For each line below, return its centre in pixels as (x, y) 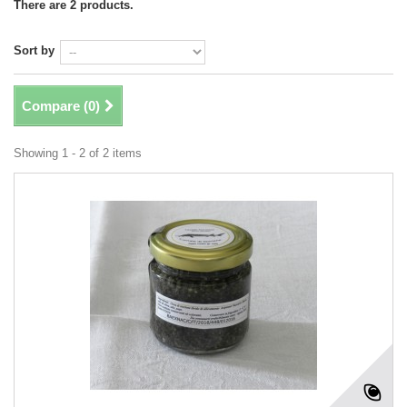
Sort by (34, 51)
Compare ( (55, 106)
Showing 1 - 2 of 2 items (78, 154)
